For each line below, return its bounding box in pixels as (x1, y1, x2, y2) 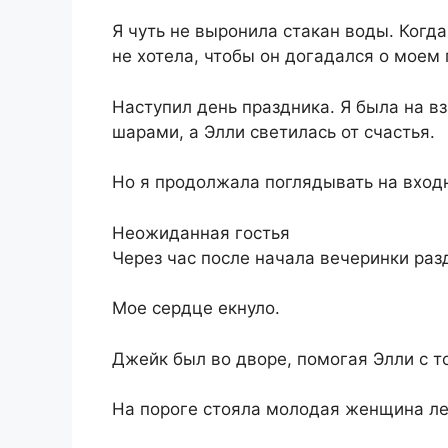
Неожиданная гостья (112, 222, 290, 243)
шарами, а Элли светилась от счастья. (112, 121, 435, 142)
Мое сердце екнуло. (112, 298, 280, 319)
